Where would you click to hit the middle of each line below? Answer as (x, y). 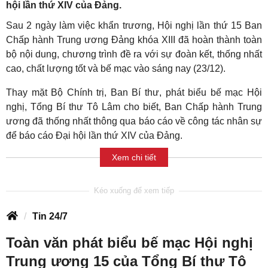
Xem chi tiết (134, 157)
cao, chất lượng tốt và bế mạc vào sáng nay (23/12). (116, 69)
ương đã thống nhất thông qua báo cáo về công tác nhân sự (134, 121)
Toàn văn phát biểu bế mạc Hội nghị (130, 243)
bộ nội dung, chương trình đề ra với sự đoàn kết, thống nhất (134, 54)
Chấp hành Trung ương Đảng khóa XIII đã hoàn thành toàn (134, 40)
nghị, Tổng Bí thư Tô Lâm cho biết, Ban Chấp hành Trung (134, 107)
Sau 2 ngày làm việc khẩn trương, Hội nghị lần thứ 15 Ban (134, 26)
